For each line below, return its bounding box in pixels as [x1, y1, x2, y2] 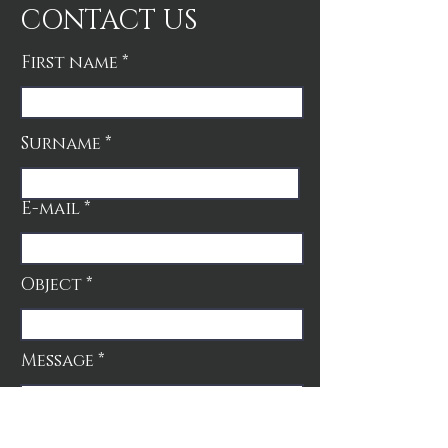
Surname [21, 131, 101, 155]
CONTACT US [20, 2, 198, 39]
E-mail [21, 196, 80, 220]
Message [21, 348, 94, 372]
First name [21, 50, 118, 74]
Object [21, 272, 82, 296]
